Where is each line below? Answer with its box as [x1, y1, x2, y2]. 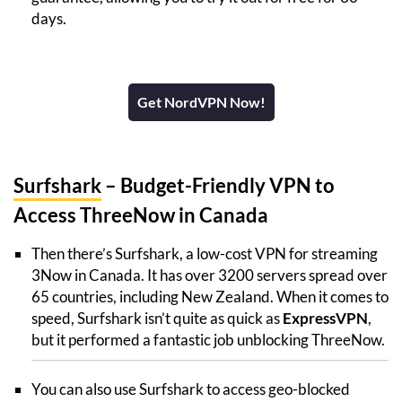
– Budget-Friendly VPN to [101, 172, 335, 197]
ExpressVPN [283, 308, 368, 328]
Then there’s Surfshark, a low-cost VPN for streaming [31, 243, 378, 263]
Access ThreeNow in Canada [13, 202, 268, 227]
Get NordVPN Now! [136, 92, 266, 110]
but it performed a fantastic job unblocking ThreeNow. [31, 329, 385, 349]
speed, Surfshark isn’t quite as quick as [31, 308, 283, 328]
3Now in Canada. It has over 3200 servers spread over [31, 265, 388, 284]
